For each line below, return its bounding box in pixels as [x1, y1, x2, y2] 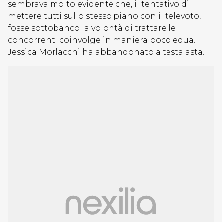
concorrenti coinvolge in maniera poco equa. [8, 35, 195, 45]
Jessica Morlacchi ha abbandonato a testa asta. [8, 47, 204, 56]
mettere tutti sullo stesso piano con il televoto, [8, 11, 201, 21]
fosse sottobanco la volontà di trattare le [8, 23, 176, 33]
